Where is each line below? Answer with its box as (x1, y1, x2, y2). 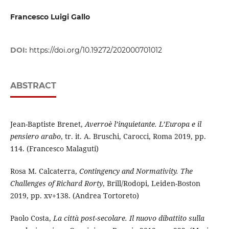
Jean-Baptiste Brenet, (10, 119, 85, 129)
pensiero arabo (10, 131, 61, 142)
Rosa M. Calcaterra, (10, 166, 79, 176)
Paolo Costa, (10, 213, 53, 223)
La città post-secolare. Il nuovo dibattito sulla (53, 213, 204, 223)
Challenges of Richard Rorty (10, 178, 103, 189)
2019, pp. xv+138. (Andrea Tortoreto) (10, 191, 139, 201)
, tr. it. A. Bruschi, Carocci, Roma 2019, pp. (60, 131, 206, 142)
